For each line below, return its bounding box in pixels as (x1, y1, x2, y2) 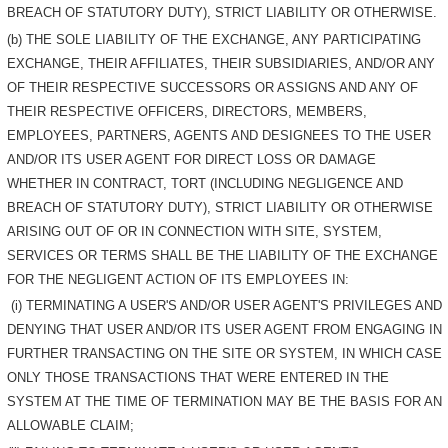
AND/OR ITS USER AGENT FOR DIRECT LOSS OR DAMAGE (7, 151, 377, 167)
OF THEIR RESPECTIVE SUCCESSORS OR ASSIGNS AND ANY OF (7, 79, 419, 95)
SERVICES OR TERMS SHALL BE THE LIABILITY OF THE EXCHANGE (7, 247, 439, 263)
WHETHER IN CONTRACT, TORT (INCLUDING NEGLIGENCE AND (7, 175, 404, 191)
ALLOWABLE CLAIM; (7, 418, 135, 434)
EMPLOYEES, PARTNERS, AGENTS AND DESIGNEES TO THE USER (7, 127, 432, 143)
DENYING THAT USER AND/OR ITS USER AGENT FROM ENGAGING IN (7, 322, 443, 338)
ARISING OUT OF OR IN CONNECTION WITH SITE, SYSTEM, (7, 223, 383, 239)
